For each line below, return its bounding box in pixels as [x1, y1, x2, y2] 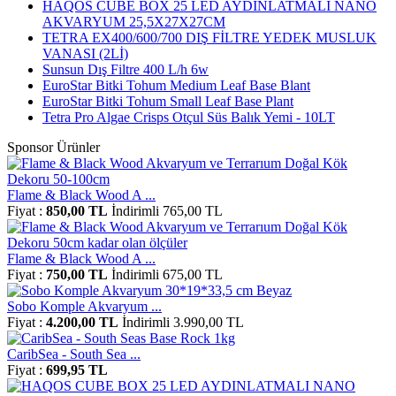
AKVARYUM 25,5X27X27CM [42, 13, 225, 29]
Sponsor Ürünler [7, 139, 100, 155]
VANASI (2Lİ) [42, 45, 128, 61]
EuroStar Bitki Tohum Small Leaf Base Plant [42, 93, 293, 109]
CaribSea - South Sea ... [7, 346, 141, 362]
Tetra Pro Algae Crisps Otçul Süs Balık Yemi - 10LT [42, 109, 335, 125]
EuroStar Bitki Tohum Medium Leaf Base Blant [42, 77, 310, 93]
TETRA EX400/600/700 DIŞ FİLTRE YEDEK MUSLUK [42, 29, 377, 45]
